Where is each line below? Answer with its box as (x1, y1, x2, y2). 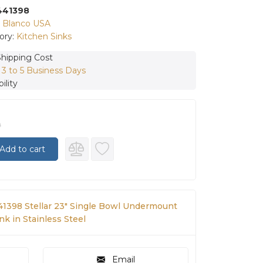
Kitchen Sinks (16, 31, 72, 42)
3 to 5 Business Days (2, 65, 86, 76)
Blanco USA (2, 18, 50, 29)
